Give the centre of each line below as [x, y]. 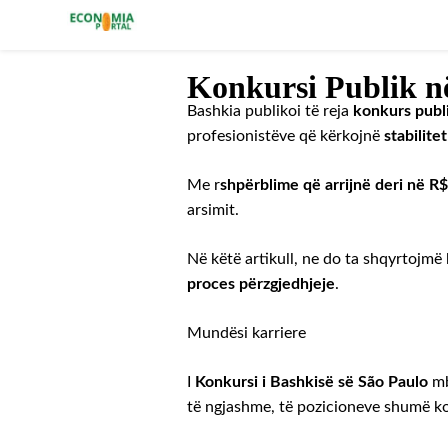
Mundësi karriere [246, 332]
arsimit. [215, 209]
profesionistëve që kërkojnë [285, 135]
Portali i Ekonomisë [210, 59]
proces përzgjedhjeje [261, 283]
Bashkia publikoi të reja [270, 110]
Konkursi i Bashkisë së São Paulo [311, 381]
